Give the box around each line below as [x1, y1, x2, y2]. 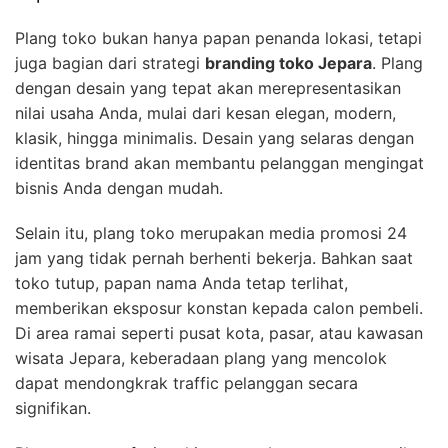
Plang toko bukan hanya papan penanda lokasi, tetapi [15, 28, 422, 49]
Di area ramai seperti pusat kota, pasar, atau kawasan [15, 323, 423, 344]
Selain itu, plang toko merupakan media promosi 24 [15, 223, 407, 244]
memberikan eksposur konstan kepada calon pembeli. [15, 298, 423, 319]
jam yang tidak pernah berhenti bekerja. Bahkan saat [15, 248, 413, 269]
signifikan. [15, 398, 91, 419]
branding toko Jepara [205, 53, 372, 74]
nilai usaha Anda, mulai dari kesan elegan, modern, [15, 103, 396, 124]
